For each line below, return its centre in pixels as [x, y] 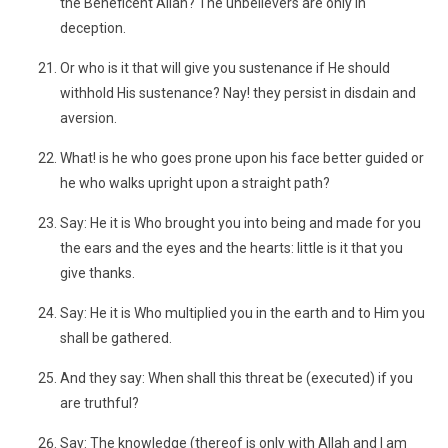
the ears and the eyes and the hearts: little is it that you [231, 248]
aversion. [88, 118]
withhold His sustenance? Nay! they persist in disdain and [238, 93]
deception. [93, 28]
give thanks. [97, 273]
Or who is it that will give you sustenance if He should [225, 68]
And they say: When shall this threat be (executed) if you [236, 378]
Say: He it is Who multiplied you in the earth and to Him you [242, 313]
